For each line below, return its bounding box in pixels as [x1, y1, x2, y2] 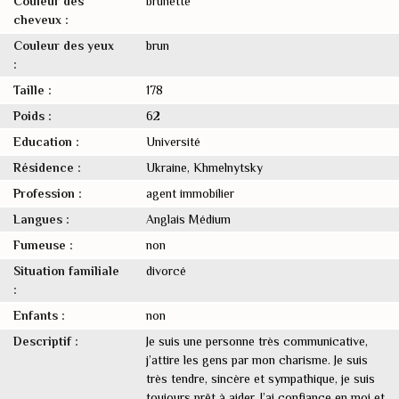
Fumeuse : [13, 238, 73, 252]
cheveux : [13, 12, 69, 27]
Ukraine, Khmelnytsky [146, 160, 264, 175]
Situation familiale [13, 264, 119, 278]
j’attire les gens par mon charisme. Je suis [146, 353, 369, 367]
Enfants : [13, 308, 65, 322]
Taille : [13, 83, 52, 97]
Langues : [13, 212, 69, 226]
